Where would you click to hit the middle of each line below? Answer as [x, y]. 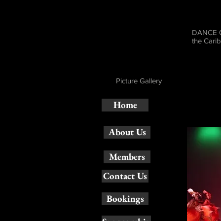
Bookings [125, 199]
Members [127, 157]
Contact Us [125, 176]
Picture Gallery [139, 81]
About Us [127, 132]
